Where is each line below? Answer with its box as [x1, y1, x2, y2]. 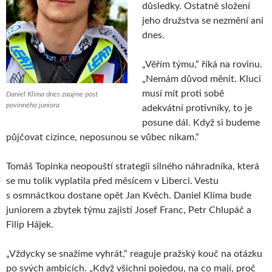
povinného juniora [6, 101, 59, 109]
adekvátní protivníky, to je [142, 103, 252, 113]
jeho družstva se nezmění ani [142, 15, 263, 25]
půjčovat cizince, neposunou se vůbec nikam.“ [6, 132, 199, 142]
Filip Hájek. [6, 219, 53, 229]
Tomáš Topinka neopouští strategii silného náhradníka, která [6, 161, 259, 171]
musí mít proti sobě [142, 88, 224, 98]
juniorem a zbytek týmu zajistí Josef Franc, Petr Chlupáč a [6, 205, 251, 215]
